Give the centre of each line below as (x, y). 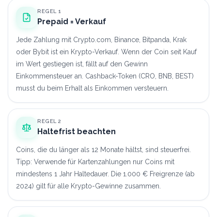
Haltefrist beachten (77, 131)
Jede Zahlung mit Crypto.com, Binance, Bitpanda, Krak (101, 39)
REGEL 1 (49, 11)
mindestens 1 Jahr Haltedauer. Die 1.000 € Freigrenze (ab (105, 174)
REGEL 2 (49, 121)
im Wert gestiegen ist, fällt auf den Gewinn (82, 64)
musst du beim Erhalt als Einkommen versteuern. (92, 88)
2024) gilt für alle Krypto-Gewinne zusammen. (88, 186)
